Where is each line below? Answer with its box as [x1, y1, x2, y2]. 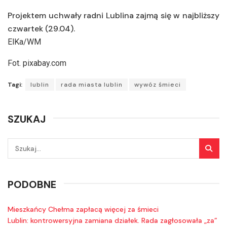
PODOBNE [8, 177, 56, 191]
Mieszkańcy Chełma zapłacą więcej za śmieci [8, 204, 159, 214]
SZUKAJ [8, 112, 46, 126]
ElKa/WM [8, 36, 41, 47]
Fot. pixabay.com [8, 58, 66, 68]
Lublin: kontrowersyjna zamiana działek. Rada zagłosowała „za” [8, 215, 217, 225]
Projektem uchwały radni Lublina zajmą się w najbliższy [8, 10, 219, 21]
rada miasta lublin [61, 80, 123, 89]
